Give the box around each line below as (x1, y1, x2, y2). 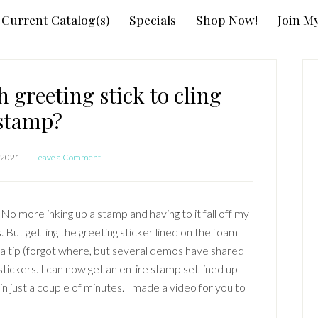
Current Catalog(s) (1, 11, 109, 28)
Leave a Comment (34, 152, 101, 163)
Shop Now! (196, 11, 258, 28)
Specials (129, 11, 176, 28)
